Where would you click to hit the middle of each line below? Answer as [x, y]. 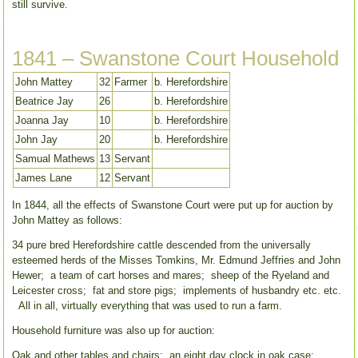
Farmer [131, 82]
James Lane [44, 177]
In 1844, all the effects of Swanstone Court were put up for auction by [173, 205]
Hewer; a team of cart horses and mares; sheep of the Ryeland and [171, 275]
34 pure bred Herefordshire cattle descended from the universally [162, 245]
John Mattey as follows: [68, 220]
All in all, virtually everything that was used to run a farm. [147, 305]
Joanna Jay [42, 120]
